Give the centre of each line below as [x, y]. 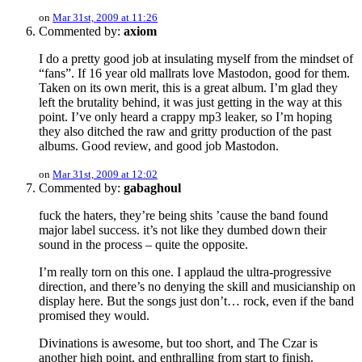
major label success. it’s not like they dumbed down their [183, 230]
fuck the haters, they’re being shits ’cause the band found [183, 216]
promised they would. [94, 316]
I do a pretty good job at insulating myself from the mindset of [196, 59]
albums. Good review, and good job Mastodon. [159, 146]
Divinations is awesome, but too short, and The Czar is [178, 343]
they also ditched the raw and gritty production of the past [185, 132]
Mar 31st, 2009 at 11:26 [105, 18]
